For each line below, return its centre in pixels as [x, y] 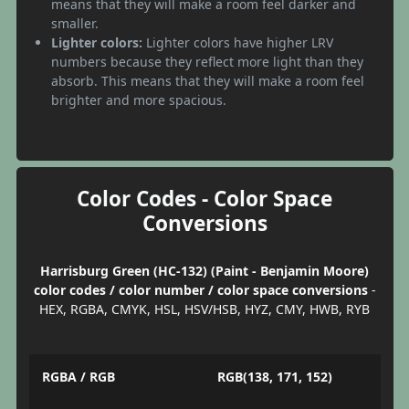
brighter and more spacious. [139, 100]
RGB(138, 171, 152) [275, 376]
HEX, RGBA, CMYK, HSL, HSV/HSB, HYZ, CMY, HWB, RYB [204, 309]
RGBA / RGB [78, 376]
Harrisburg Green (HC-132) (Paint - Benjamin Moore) [204, 271]
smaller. [75, 24]
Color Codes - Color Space [204, 199]
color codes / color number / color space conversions [200, 290]
